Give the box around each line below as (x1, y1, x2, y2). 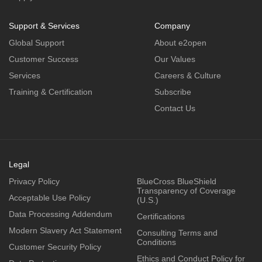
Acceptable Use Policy (9, 193, 91, 203)
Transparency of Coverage (136, 186, 236, 196)
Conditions (136, 237, 176, 247)
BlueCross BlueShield (136, 177, 216, 187)
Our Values (154, 54, 195, 64)
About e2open (154, 38, 206, 48)
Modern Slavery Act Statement (9, 226, 122, 236)
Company (154, 21, 190, 31)
